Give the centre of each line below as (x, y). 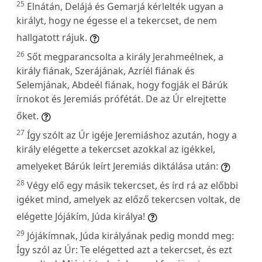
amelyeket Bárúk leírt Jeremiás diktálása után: (117, 166)
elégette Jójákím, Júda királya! (81, 216)
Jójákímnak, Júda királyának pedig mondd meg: (130, 235)
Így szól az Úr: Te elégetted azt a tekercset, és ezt (124, 249)
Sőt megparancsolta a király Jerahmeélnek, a (125, 56)
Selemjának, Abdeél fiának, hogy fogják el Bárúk (122, 85)
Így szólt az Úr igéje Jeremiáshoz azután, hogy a (132, 135)
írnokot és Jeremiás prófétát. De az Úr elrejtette (121, 99)
